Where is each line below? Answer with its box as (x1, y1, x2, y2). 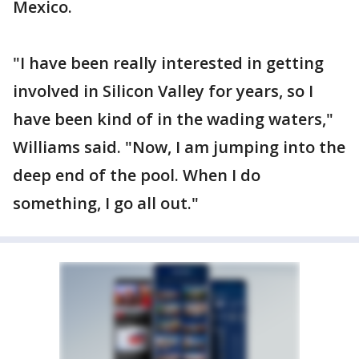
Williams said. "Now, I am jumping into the (13, 136, 345, 158)
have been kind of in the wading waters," (13, 108, 333, 130)
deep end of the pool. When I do (13, 164, 260, 186)
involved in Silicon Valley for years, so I (13, 80, 313, 102)
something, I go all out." (13, 192, 199, 214)
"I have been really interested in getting (13, 52, 324, 74)
